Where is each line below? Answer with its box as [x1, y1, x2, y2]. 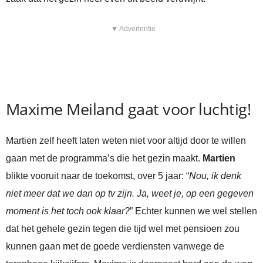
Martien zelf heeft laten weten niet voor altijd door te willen [6, 136, 246, 146]
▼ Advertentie [110, 25, 156, 33]
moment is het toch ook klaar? [6, 206, 130, 217]
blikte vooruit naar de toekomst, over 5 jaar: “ [6, 171, 189, 181]
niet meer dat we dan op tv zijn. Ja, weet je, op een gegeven [6, 188, 254, 199]
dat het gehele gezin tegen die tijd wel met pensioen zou [6, 224, 240, 234]
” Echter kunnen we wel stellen [130, 206, 257, 217]
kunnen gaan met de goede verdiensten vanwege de [6, 241, 224, 252]
